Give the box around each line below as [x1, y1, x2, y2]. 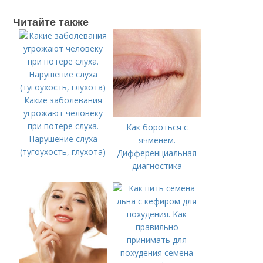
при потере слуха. [27, 120, 99, 131]
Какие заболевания [23, 95, 102, 106]
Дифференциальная [117, 147, 197, 159]
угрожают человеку [23, 107, 103, 119]
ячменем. [138, 134, 176, 146]
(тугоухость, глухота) [20, 146, 106, 157]
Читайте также [13, 14, 89, 29]
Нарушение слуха [28, 133, 97, 144]
